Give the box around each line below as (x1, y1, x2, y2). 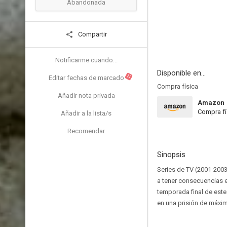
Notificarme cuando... (55, 56, 118, 64)
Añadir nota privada (57, 92, 115, 99)
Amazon (198, 99, 224, 106)
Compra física (157, 83, 198, 90)
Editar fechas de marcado (48, 74, 124, 82)
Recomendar (67, 127, 105, 135)
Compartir (77, 30, 107, 38)
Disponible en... (157, 68, 206, 78)
